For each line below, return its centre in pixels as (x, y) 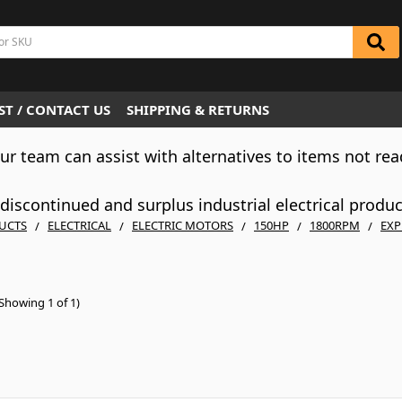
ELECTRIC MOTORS (183, 225)
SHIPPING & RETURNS (198, 109)
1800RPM (335, 225)
